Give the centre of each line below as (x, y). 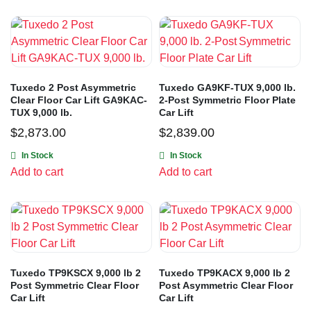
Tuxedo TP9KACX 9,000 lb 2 (225, 273)
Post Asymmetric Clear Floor (226, 286)
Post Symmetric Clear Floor (75, 286)
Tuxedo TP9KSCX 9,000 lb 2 (76, 273)
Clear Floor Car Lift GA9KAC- (79, 100)
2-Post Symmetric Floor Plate (227, 100)
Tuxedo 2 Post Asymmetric (73, 88)
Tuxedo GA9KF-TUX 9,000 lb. (227, 88)
